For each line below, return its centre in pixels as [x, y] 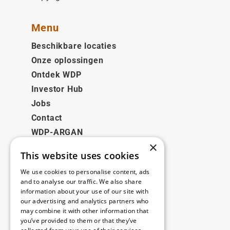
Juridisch [54, 163]
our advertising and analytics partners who [85, 201]
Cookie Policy [59, 210]
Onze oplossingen [67, 60]
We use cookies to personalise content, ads [85, 172]
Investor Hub [57, 89]
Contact [47, 118]
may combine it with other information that [85, 211]
